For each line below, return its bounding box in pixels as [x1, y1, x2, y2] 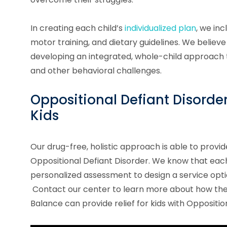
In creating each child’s [30, 22, 125, 34]
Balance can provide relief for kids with [30, 198, 186, 209]
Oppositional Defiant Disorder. [30, 155, 150, 167]
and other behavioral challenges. [30, 64, 162, 77]
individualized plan [125, 22, 196, 34]
